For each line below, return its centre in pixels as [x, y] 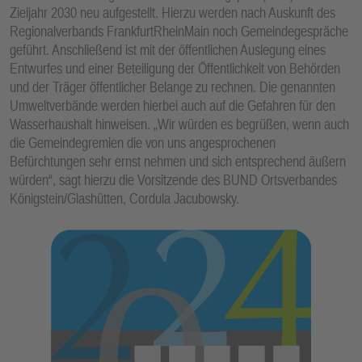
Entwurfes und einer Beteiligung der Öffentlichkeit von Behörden [175, 68]
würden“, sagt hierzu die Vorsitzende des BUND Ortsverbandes [173, 179]
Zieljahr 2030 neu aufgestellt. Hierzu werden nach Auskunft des [173, 12]
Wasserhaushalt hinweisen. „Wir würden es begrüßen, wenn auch [179, 124]
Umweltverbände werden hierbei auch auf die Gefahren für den [173, 105]
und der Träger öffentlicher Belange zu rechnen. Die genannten [173, 86]
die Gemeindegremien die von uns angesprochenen [143, 142]
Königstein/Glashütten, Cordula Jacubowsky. [124, 198]
